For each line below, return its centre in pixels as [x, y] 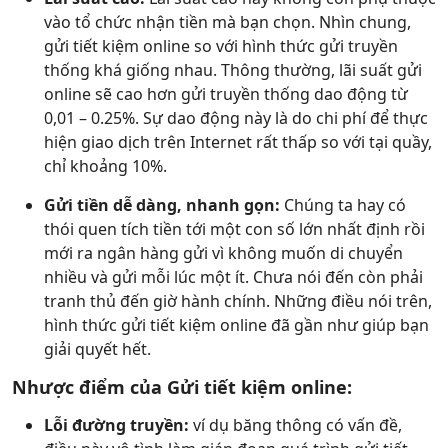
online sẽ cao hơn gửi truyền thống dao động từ [226, 94]
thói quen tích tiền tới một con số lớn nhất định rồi [234, 229]
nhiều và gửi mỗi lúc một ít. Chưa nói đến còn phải [233, 277]
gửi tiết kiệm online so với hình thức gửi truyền [221, 46]
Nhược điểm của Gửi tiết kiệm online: [182, 387]
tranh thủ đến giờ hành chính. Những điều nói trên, [238, 301]
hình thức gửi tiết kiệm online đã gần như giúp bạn [236, 325]
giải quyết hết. [97, 349]
